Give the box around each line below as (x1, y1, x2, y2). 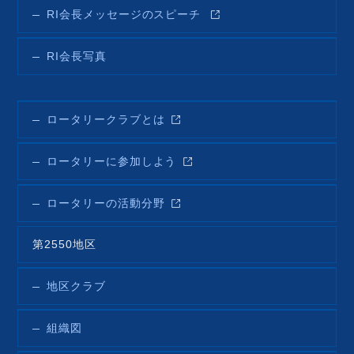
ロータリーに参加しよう (47, 156, 177, 168)
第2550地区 (32, 239, 96, 251)
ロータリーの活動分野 (47, 198, 165, 210)
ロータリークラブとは (47, 114, 165, 126)
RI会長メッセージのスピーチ (47, 9, 205, 21)
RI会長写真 (47, 51, 107, 63)
